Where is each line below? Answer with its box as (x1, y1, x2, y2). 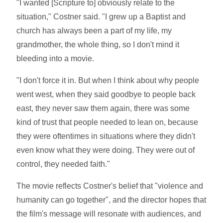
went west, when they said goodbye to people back (16, 90, 196, 99)
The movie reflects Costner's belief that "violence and (16, 181, 204, 190)
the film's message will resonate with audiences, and (16, 209, 202, 218)
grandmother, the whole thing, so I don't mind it (16, 40, 180, 49)
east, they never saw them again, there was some (16, 104, 190, 112)
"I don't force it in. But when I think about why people (16, 76, 200, 85)
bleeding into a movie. (16, 54, 95, 63)
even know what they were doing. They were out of (16, 145, 195, 154)
